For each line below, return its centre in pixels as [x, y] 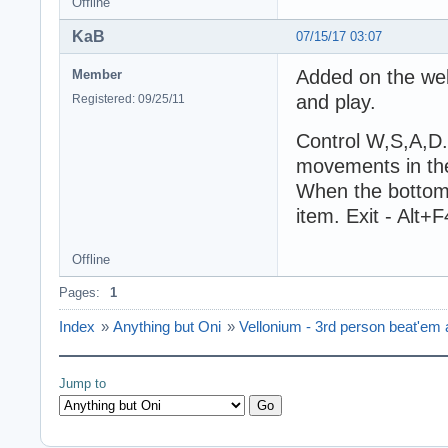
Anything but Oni [167, 326]
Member [97, 74]
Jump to [82, 383]
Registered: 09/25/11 [128, 98]
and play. [336, 101]
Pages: [79, 292]
